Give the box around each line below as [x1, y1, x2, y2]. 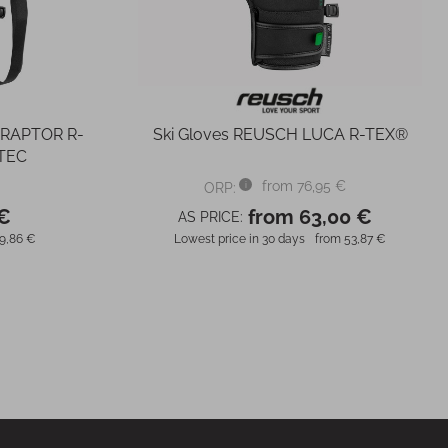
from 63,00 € [248, 205, 372, 229]
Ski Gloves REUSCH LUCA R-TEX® [152, 125, 408, 144]
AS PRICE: [178, 209, 243, 225]
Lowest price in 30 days [174, 232, 305, 246]
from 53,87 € [315, 232, 386, 246]
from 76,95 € [262, 177, 346, 194]
